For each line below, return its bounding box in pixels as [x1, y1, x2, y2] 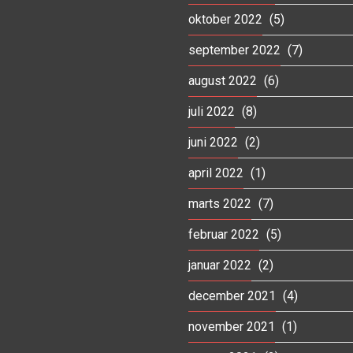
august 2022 [188, 72, 257, 88]
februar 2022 [188, 226, 259, 242]
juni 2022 [188, 134, 238, 150]
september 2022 [188, 42, 281, 58]
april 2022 [188, 165, 243, 180]
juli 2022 [188, 103, 235, 119]
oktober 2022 [188, 11, 262, 27]
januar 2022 [188, 257, 251, 273]
